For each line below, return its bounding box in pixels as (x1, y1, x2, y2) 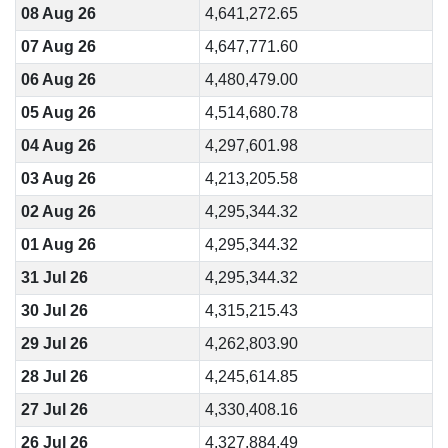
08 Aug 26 (20, 5, 96, 22)
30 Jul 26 (20, 302, 88, 319)
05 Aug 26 (20, 104, 96, 121)
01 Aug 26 (20, 236, 96, 253)
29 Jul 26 (20, 335, 88, 352)
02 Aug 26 (20, 203, 96, 220)
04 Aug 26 (20, 137, 96, 154)
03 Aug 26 (20, 170, 96, 187)
